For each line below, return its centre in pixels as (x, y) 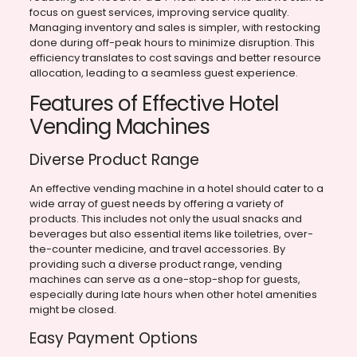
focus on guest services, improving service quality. (159, 13)
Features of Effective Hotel (153, 104)
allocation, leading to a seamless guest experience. (163, 73)
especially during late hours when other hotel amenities (173, 295)
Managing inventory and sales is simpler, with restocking (175, 28)
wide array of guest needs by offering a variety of (156, 204)
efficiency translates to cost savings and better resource (175, 58)
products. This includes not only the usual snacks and (165, 219)
